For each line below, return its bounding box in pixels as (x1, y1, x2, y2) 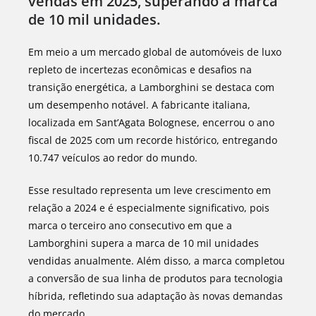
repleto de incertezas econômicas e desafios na (28, 63, 252, 76)
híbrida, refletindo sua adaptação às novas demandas (28, 289, 283, 303)
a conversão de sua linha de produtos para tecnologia (28, 272, 283, 285)
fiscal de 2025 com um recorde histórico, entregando (28, 133, 277, 147)
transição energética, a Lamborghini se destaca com (28, 80, 274, 94)
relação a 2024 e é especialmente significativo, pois (28, 201, 269, 214)
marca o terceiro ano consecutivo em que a (28, 219, 232, 232)
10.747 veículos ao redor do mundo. (28, 151, 197, 164)
